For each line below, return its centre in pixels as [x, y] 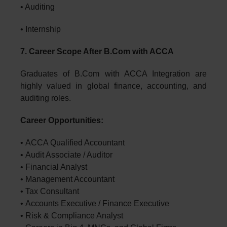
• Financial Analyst [54, 167]
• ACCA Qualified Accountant [72, 142]
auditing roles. [46, 98]
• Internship [42, 29]
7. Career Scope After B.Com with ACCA [97, 51]
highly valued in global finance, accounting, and [113, 86]
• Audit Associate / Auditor [66, 155]
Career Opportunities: [62, 120]
